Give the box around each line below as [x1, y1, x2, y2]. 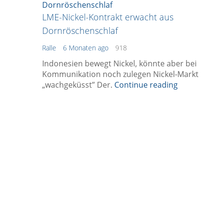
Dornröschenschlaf [42, 24, 120, 36]
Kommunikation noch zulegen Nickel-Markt [42, 68, 199, 79]
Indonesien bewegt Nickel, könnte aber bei [42, 58, 197, 69]
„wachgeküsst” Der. [42, 79, 114, 90]
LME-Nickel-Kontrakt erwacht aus [42, 11, 173, 23]
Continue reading [114, 79, 178, 90]
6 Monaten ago [63, 43, 108, 52]
